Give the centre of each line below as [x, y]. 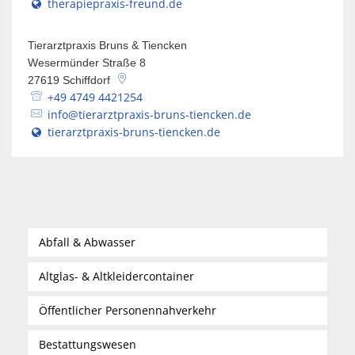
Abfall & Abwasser [87, 242]
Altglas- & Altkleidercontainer [116, 276]
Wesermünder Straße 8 [87, 63]
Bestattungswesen [88, 344]
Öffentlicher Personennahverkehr [128, 310]
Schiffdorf [86, 80]
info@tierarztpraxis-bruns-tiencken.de [149, 115]
